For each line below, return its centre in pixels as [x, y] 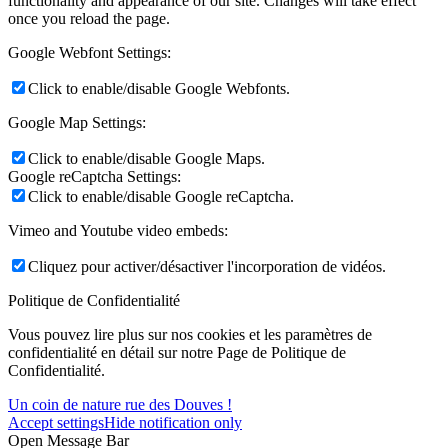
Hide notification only [173, 423]
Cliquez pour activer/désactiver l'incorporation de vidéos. [207, 267]
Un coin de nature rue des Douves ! [120, 405]
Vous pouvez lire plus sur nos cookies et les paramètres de [190, 335]
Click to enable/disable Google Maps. [146, 159]
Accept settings [56, 423]
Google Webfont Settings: [89, 53]
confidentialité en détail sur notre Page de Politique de [177, 353]
